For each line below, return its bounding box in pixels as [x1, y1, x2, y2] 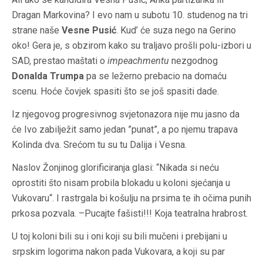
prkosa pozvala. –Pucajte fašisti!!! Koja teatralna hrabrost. [12, 208, 248, 220]
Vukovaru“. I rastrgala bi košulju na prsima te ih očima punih [12, 193, 251, 204]
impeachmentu [105, 55, 169, 67]
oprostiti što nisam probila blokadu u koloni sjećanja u [12, 177, 230, 189]
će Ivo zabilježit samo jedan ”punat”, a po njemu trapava [12, 124, 238, 136]
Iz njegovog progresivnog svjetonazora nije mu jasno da [12, 109, 240, 120]
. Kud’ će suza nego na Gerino [116, 25, 236, 36]
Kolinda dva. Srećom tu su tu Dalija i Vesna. [12, 139, 187, 151]
